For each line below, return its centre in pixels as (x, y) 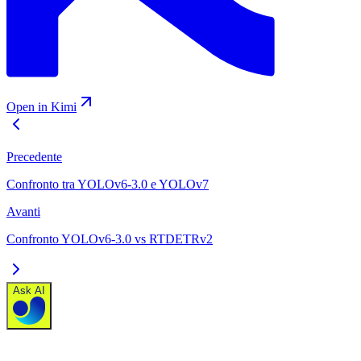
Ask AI (29, 291)
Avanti (23, 212)
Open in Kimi (41, 107)
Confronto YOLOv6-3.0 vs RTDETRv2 (110, 239)
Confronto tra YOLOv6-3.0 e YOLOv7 (108, 185)
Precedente (34, 157)
